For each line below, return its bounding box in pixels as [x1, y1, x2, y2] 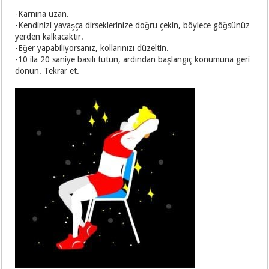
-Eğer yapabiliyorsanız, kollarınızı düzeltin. [15, 43, 169, 53]
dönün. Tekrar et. [15, 66, 80, 76]
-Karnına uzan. [15, 9, 70, 19]
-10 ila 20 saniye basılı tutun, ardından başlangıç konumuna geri [15, 55, 250, 65]
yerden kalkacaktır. [15, 32, 84, 42]
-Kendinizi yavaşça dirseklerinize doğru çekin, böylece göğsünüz [15, 20, 250, 31]
